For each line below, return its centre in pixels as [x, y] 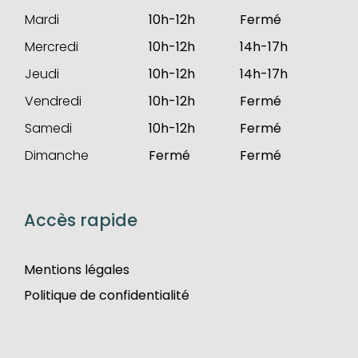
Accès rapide [80, 220]
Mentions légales [76, 269]
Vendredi [53, 101]
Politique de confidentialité [106, 295]
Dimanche [56, 155]
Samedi [48, 128]
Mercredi [51, 46]
